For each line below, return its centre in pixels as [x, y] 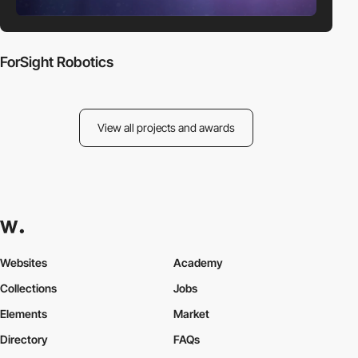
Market [191, 314]
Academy [198, 263]
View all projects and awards [166, 127]
